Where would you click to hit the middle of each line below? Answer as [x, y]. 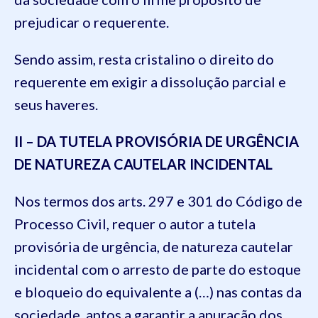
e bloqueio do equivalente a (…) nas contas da [158, 291]
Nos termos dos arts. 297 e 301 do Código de [158, 201]
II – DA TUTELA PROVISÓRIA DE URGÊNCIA [157, 141]
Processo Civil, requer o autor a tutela [135, 223]
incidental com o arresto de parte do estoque [158, 269]
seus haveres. [56, 104]
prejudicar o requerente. [92, 22]
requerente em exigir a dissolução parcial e [150, 81]
